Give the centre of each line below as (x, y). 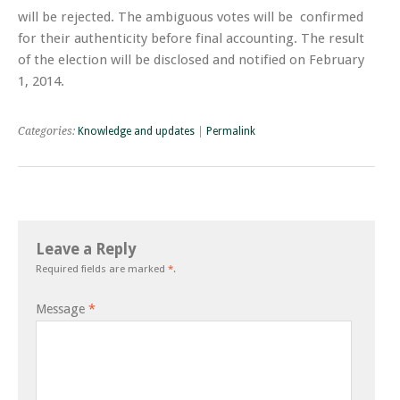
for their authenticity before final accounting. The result (191, 39)
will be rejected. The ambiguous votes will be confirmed (191, 17)
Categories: (48, 132)
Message (62, 309)
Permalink (231, 132)
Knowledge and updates (136, 132)
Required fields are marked (102, 269)
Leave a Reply (86, 250)
